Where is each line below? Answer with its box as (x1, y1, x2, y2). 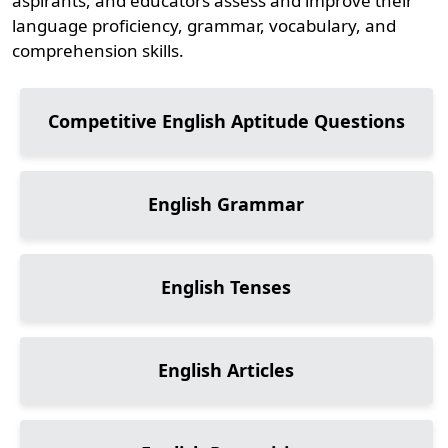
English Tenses (161, 275, 292, 299)
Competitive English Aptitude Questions (47, 109, 405, 133)
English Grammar (148, 192, 305, 216)
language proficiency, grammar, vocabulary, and (12, 14, 397, 37)
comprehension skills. (12, 39, 185, 62)
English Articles (158, 358, 295, 382)
